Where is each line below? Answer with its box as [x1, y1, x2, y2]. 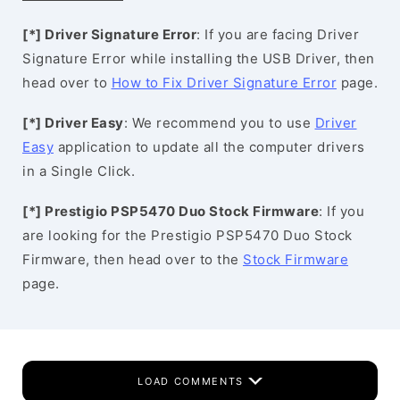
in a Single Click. [22, 162, 135, 179]
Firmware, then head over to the [22, 251, 243, 268]
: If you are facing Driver [196, 26, 359, 43]
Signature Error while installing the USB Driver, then [22, 50, 375, 67]
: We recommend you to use [123, 114, 315, 131]
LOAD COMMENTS [137, 375, 248, 387]
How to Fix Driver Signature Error [111, 74, 337, 91]
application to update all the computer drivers [54, 138, 365, 155]
